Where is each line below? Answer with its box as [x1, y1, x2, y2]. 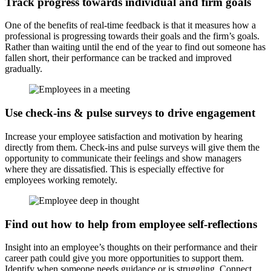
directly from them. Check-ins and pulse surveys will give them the [5, 142, 260, 152]
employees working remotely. [5, 174, 117, 185]
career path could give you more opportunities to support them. [5, 253, 244, 264]
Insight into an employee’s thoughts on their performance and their [5, 242, 257, 253]
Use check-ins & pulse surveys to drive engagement [5, 106, 255, 120]
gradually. [5, 64, 42, 74]
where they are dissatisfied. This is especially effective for [5, 163, 224, 174]
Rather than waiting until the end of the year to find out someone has [5, 42, 266, 53]
